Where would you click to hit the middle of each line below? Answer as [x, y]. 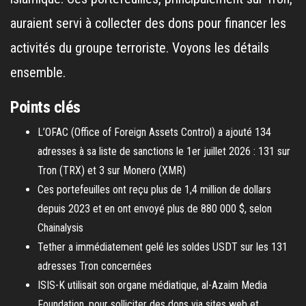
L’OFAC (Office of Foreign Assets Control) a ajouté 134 [154, 132]
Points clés [45, 107]
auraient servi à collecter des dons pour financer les [148, 23]
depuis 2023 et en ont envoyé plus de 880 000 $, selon [155, 208]
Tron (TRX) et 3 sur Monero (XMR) [112, 170]
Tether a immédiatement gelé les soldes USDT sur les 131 [163, 247]
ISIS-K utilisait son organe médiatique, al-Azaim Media [152, 285]
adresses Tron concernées [95, 266]
